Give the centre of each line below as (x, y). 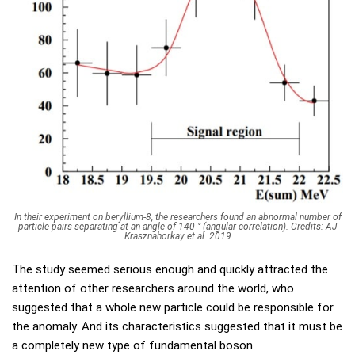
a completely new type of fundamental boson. (134, 345)
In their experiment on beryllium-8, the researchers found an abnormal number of (177, 217)
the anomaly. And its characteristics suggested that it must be (177, 326)
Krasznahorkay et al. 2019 (177, 236)
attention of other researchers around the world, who (153, 288)
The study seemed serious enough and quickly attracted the (170, 269)
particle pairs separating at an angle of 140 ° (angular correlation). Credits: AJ (177, 227)
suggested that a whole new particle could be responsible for (173, 307)
